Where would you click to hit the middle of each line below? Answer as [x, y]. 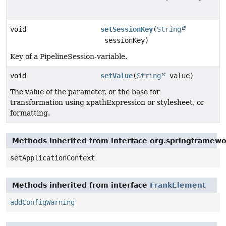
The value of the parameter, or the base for [85, 92]
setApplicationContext [52, 158]
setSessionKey [127, 29]
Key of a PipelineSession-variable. [69, 56]
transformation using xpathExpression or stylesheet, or [107, 102]
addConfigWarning [42, 202]
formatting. [30, 113]
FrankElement [178, 185]
